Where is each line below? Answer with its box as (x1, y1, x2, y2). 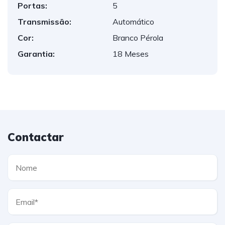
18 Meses (113, 49, 149, 59)
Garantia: (18, 49, 55, 59)
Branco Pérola (113, 33, 163, 43)
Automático (113, 17, 154, 27)
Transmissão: (18, 17, 71, 27)
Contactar (8, 130, 64, 144)
